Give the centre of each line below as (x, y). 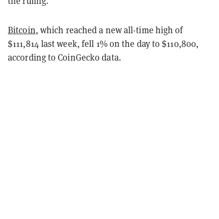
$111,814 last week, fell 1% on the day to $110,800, (103, 43)
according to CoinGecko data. (65, 57)
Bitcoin (22, 30)
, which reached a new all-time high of (109, 30)
